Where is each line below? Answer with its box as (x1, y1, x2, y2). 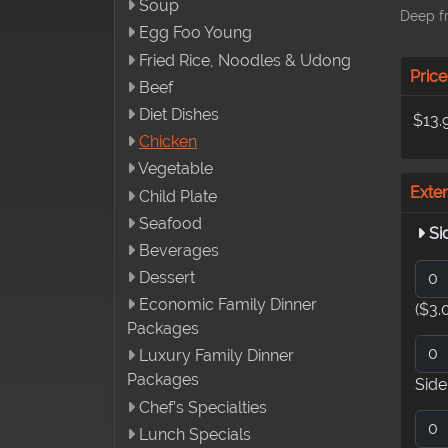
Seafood (139, 213, 202, 233)
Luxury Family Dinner (139, 346, 294, 366)
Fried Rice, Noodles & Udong (139, 50, 351, 70)
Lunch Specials (139, 424, 251, 444)
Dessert (139, 268, 195, 288)
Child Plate (139, 186, 217, 206)
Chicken (139, 132, 197, 152)
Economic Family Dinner (139, 295, 317, 315)
